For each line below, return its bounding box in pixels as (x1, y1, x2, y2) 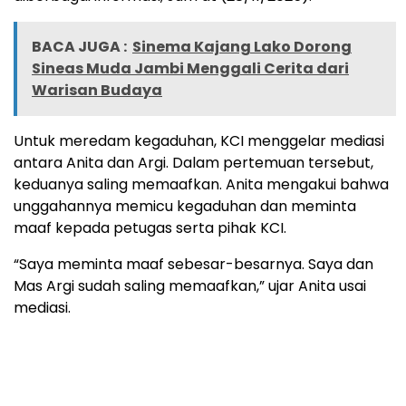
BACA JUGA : (32, 36, 127, 58)
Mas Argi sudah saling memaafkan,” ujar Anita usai (14, 275, 366, 297)
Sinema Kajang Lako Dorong (132, 36, 352, 58)
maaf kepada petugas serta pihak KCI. (14, 217, 286, 239)
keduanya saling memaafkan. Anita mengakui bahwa (14, 174, 389, 196)
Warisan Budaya (32, 80, 162, 101)
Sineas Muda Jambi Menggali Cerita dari (32, 58, 349, 80)
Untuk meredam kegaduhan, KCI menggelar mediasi (14, 130, 384, 152)
